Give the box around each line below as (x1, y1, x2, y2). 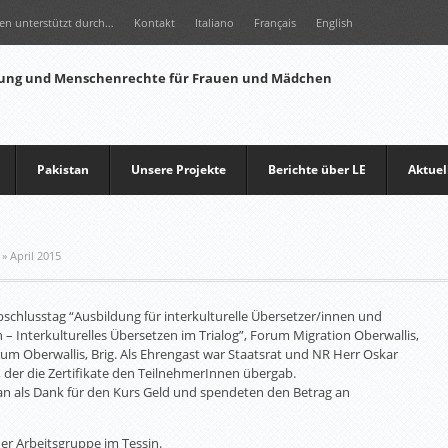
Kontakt (134, 15, 175, 30)
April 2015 (10, 248, 61, 263)
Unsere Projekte (131, 161, 226, 178)
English (316, 15, 353, 30)
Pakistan (37, 161, 89, 178)
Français (254, 15, 296, 30)
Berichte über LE (268, 161, 366, 178)
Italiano (195, 15, 234, 30)
